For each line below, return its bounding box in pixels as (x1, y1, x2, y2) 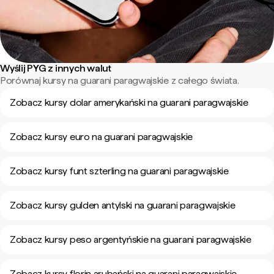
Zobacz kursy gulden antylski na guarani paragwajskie (10, 199, 235, 211)
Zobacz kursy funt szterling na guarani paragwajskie (10, 165, 229, 177)
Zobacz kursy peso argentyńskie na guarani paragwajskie (10, 234, 251, 245)
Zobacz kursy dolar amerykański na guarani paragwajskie (10, 97, 248, 108)
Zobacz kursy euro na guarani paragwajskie (10, 131, 193, 143)
